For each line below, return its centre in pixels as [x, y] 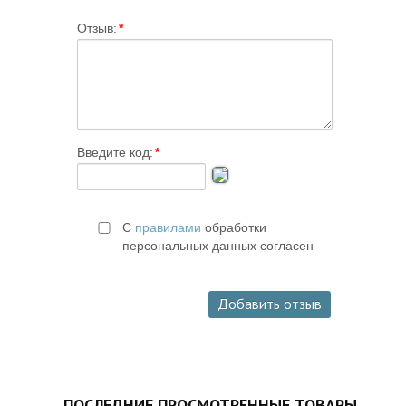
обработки [233, 227]
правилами [168, 227]
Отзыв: [97, 28]
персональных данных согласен [217, 245]
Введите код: [115, 152]
